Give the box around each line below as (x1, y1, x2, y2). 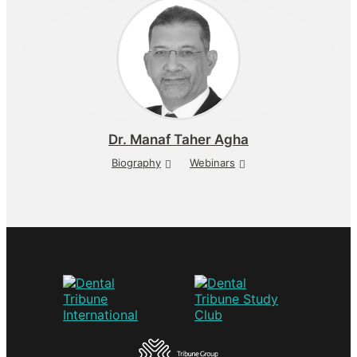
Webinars (190, 156, 235, 169)
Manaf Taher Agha (127, 131, 249, 147)
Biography (112, 156, 161, 169)
